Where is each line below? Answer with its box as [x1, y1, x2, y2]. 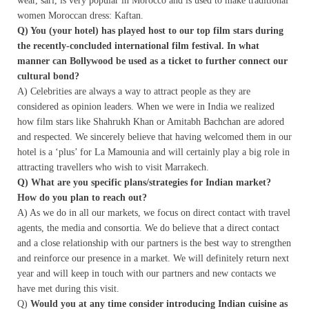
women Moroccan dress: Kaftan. [17, 10, 143, 21]
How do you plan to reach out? [17, 192, 147, 203]
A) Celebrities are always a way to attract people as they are [17, 86, 250, 97]
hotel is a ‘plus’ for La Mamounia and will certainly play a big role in [17, 147, 290, 158]
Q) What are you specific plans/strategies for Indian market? [17, 177, 271, 188]
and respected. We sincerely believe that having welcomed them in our [17, 132, 292, 143]
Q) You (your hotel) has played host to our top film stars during [17, 26, 283, 37]
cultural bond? [17, 71, 79, 82]
